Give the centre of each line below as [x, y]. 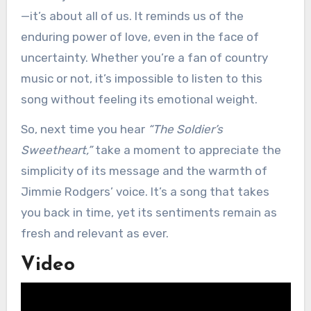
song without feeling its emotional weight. [139, 100]
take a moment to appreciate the [186, 150]
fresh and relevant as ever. [94, 234]
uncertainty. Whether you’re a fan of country [144, 58]
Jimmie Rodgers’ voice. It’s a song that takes [145, 192]
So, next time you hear [84, 129]
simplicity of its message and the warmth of [144, 171]
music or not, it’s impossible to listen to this [141, 79]
